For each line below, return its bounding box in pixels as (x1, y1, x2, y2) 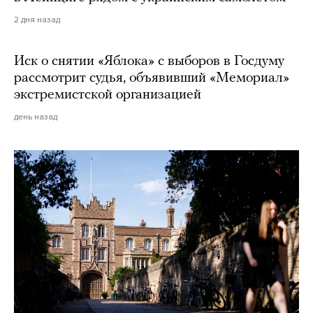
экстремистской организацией (14, 88, 201, 103)
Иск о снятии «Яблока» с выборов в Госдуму (14, 54, 284, 69)
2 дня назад (14, 15, 60, 25)
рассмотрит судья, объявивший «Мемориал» (14, 71, 289, 86)
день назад (14, 112, 57, 122)
